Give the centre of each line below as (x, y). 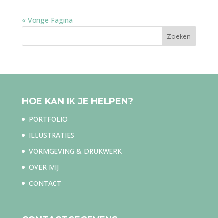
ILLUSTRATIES (51, 135)
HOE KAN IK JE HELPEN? (77, 101)
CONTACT (45, 183)
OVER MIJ (44, 167)
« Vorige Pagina (47, 20)
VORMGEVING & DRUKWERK (75, 151)
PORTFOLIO (48, 119)
